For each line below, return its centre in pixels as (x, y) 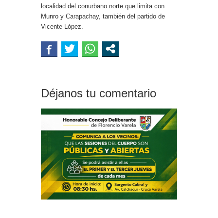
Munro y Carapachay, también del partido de (103, 17)
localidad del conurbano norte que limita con (103, 6)
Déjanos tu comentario (99, 93)
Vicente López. (62, 27)
